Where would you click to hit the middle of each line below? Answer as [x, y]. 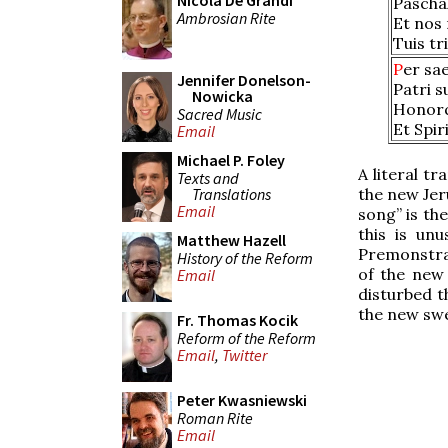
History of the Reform [245, 257]
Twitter [244, 355]
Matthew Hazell [231, 240]
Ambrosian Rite [226, 17]
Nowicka [222, 96]
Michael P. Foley [231, 160]
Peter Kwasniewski [242, 400]
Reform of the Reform [246, 337]
